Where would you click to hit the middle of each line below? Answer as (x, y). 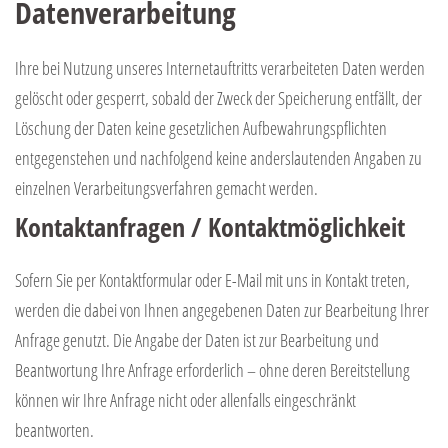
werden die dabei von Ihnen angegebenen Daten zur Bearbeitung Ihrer (222, 309)
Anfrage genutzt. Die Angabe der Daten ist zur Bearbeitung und (197, 339)
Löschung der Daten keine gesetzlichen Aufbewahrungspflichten (201, 127)
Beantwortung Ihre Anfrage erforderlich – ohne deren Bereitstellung (212, 369)
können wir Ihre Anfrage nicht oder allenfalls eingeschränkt (185, 399)
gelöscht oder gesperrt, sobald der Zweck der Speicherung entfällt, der (218, 97)
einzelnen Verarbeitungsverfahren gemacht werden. (166, 187)
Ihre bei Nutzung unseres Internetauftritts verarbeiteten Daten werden (220, 67)
